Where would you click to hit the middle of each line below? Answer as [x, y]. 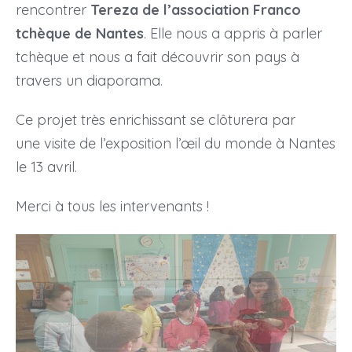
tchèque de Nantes [79, 33]
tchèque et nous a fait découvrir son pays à [157, 57]
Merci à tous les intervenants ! [112, 206]
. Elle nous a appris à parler [233, 33]
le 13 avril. [46, 167]
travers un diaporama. [89, 80]
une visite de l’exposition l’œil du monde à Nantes [175, 143]
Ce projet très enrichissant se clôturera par [155, 119]
